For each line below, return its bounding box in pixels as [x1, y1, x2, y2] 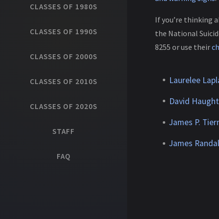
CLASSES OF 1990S [30, 27, 97, 36]
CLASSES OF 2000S [30, 52, 97, 61]
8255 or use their [154, 42, 212, 52]
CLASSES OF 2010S [30, 77, 97, 86]
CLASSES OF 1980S [30, 2, 97, 11]
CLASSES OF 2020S [30, 102, 97, 111]
